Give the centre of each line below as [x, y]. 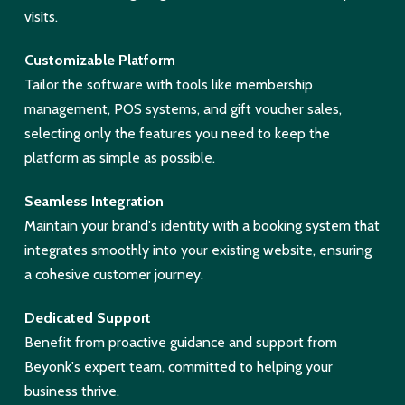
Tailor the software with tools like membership [168, 84]
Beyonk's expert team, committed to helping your [178, 366]
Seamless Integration [94, 201]
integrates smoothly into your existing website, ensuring [198, 250]
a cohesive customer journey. [113, 274]
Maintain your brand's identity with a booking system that [202, 225]
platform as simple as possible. [119, 157]
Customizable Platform [99, 60]
